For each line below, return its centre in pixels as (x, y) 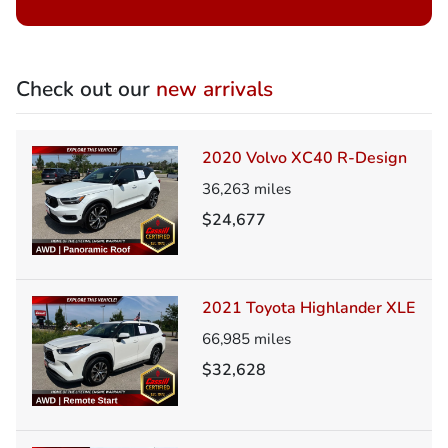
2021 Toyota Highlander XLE (308, 308)
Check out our (86, 88)
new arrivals (214, 88)
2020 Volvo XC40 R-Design (304, 157)
